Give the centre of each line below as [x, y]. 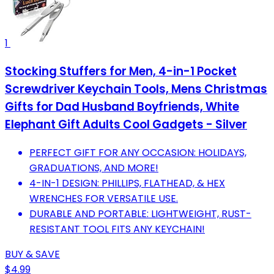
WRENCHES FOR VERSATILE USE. [104, 198]
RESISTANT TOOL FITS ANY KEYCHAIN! [117, 229]
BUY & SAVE [32, 254]
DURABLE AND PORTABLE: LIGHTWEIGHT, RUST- [140, 213]
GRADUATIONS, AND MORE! [94, 168]
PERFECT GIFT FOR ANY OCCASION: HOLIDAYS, [138, 152]
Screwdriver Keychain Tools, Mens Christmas [136, 89]
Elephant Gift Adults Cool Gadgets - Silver [126, 125]
